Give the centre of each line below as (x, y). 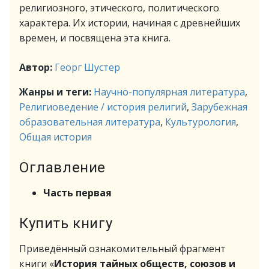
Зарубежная (219, 107)
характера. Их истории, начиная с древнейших (130, 23)
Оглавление (62, 168)
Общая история (56, 137)
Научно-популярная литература (169, 92)
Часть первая (77, 193)
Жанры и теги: (56, 92)
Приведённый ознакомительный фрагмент (122, 249)
